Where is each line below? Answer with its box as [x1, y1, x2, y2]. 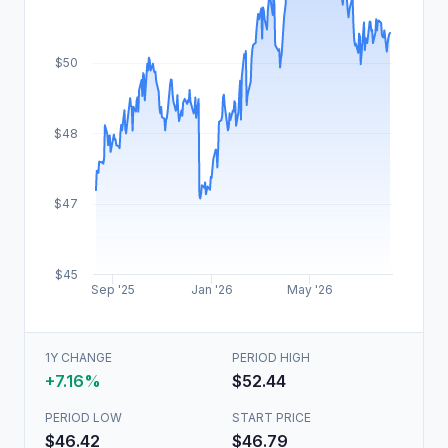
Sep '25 [91, 282, 136, 297]
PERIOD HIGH [232, 350, 310, 365]
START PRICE [232, 410, 311, 425]
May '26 [287, 282, 334, 297]
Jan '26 [191, 282, 234, 297]
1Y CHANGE [45, 350, 112, 365]
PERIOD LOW [45, 410, 122, 425]
